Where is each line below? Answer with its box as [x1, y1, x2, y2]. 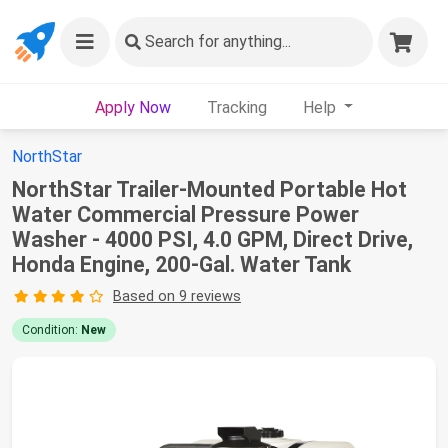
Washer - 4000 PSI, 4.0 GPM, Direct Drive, [12, 227, 413, 252]
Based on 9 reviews [112, 287, 241, 305]
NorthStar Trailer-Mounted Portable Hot [12, 177, 407, 202]
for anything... [194, 32, 291, 51]
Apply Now [94, 97, 171, 117]
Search [145, 32, 194, 51]
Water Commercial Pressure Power [12, 202, 359, 227]
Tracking [206, 97, 267, 117]
